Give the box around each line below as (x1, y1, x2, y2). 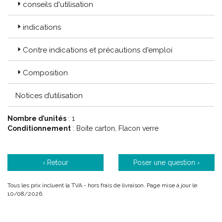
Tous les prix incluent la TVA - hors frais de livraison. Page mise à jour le (7, 182, 197, 189)
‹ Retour (43, 159, 68, 166)
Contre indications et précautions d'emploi (23, 46, 172, 55)
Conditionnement (7, 124, 71, 132)
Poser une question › (133, 159, 200, 166)
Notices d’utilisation (15, 91, 83, 100)
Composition (23, 68, 68, 77)
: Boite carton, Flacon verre (71, 124, 159, 132)
